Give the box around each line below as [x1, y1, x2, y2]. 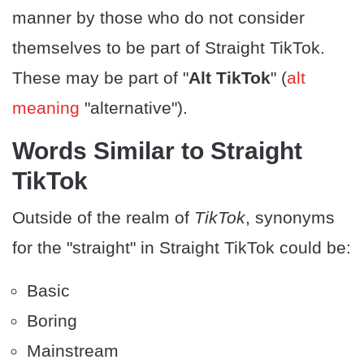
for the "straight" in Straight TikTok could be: [12, 238, 351, 258]
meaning [12, 98, 80, 118]
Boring [27, 311, 77, 331]
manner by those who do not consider [12, 8, 305, 28]
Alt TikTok [188, 68, 271, 88]
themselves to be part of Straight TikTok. [12, 38, 325, 58]
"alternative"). [80, 98, 188, 118]
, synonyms [245, 208, 335, 227]
